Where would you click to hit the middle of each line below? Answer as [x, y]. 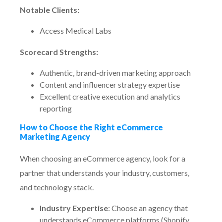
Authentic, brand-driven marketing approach [115, 73]
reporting [56, 108]
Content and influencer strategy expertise [110, 84]
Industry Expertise [74, 208]
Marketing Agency [55, 137]
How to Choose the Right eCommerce [91, 127]
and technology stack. [57, 187]
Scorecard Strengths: [59, 52]
